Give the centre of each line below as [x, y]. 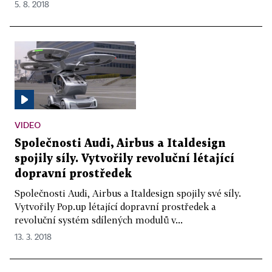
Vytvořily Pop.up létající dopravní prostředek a [115, 207]
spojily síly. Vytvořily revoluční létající [124, 159]
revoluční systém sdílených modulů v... [99, 220]
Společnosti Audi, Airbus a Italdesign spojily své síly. [128, 193]
